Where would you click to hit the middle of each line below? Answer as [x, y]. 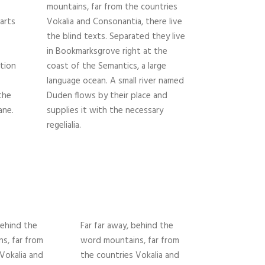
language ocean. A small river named [115, 81]
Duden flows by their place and [107, 96]
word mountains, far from [130, 241]
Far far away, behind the [127, 226]
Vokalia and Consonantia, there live [114, 22]
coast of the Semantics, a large [106, 67]
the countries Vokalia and [130, 256]
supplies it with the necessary [105, 111]
